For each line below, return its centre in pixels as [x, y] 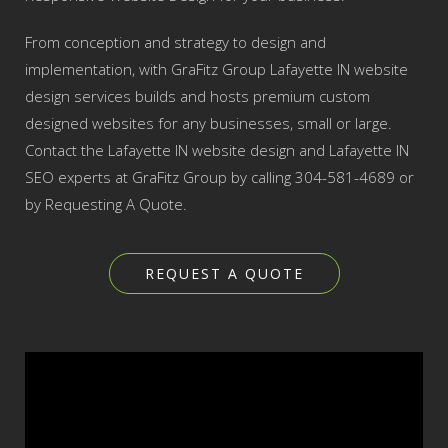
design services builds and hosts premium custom [197, 96]
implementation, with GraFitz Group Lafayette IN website [216, 69]
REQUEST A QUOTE [224, 273]
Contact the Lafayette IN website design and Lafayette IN [217, 150]
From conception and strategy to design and [175, 42]
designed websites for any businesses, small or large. [208, 123]
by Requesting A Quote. [106, 204]
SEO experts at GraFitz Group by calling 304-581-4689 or [219, 177]
